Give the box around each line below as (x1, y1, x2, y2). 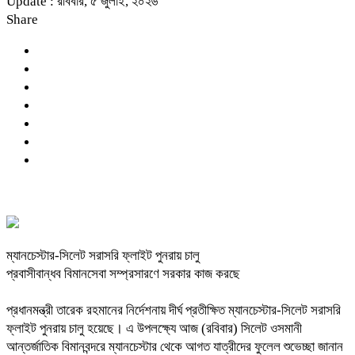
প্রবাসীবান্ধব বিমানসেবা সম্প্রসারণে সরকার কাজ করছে (6, 265, 240, 281)
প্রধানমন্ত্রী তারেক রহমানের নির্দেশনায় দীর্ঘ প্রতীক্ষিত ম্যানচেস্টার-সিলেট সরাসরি (6, 302, 341, 318)
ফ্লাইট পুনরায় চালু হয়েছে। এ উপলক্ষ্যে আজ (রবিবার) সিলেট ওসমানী (6, 320, 302, 336)
